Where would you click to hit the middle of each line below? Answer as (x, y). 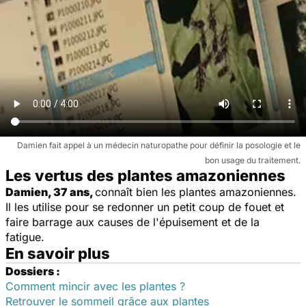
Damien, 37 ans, (50, 192)
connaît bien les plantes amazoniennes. (196, 192)
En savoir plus (58, 253)
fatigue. (25, 237)
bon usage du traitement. (253, 160)
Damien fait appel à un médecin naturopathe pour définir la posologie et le (159, 145)
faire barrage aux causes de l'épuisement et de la (133, 222)
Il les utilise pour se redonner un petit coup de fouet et (145, 207)
